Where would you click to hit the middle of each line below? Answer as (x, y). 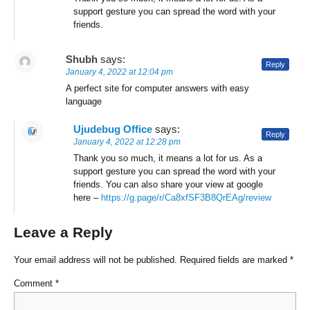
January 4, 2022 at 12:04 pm (119, 72)
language (84, 102)
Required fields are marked (235, 260)
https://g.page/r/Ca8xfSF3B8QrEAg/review (186, 198)
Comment (35, 284)
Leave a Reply (63, 232)
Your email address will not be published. (95, 260)
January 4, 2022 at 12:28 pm (127, 142)
